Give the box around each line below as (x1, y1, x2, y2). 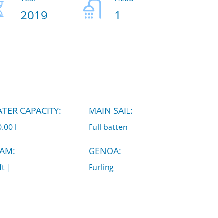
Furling (88, 162, 114, 173)
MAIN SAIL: (88, 104, 133, 116)
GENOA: (88, 145, 121, 157)
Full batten (88, 121, 127, 132)
